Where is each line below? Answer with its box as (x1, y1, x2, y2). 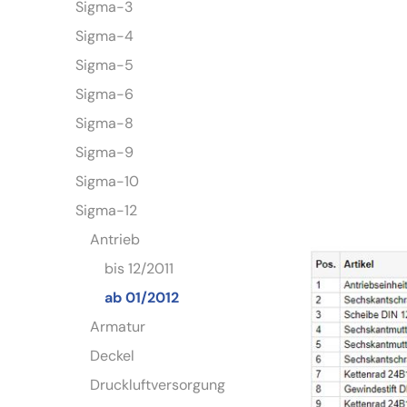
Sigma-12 (75, 201, 138, 221)
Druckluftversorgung (90, 375, 226, 395)
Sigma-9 (75, 143, 134, 163)
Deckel (90, 346, 135, 366)
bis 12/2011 (104, 259, 174, 279)
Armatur (90, 317, 146, 337)
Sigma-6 (75, 84, 134, 104)
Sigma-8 (75, 114, 134, 134)
